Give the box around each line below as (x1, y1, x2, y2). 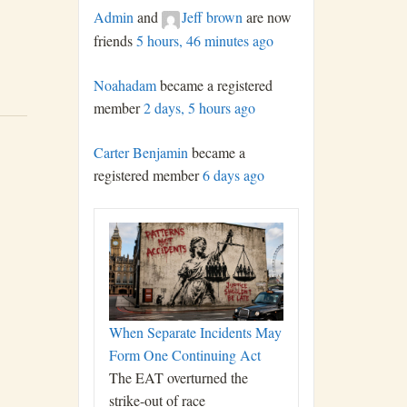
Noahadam (94, 74, 156, 94)
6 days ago (203, 164, 264, 184)
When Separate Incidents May (109, 322, 282, 342)
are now (243, 7, 292, 27)
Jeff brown (182, 7, 243, 27)
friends (94, 30, 136, 50)
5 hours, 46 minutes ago (136, 30, 273, 50)
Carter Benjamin (94, 142, 188, 162)
